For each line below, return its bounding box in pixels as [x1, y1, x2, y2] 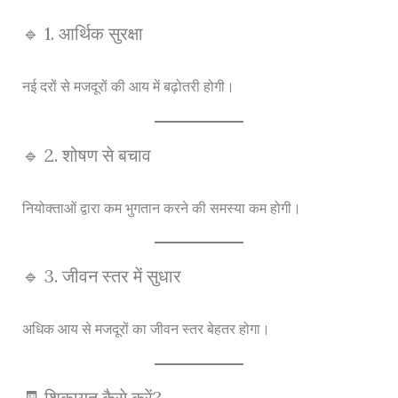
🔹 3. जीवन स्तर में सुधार [21, 265, 181, 288]
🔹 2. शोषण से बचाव [21, 143, 151, 166]
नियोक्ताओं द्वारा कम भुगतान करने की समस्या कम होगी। [21, 198, 301, 217]
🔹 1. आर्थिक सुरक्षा [21, 22, 143, 45]
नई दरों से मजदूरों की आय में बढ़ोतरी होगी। [21, 77, 235, 96]
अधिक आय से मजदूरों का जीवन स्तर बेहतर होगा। [21, 320, 270, 338]
